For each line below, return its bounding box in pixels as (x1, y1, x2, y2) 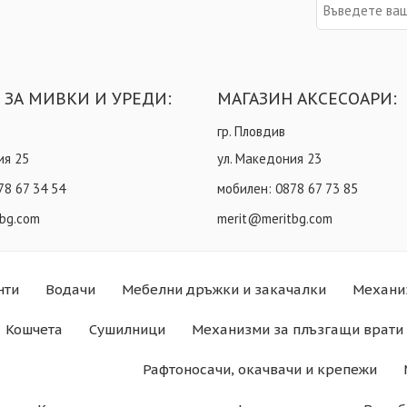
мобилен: (217, 179, 275, 197)
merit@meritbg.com (217, 209, 333, 227)
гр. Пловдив (217, 122, 285, 140)
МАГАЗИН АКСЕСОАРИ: (217, 88, 397, 110)
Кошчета (5, 320, 63, 338)
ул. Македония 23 (217, 149, 322, 167)
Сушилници (88, 320, 165, 338)
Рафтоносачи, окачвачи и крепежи (142, 360, 377, 378)
